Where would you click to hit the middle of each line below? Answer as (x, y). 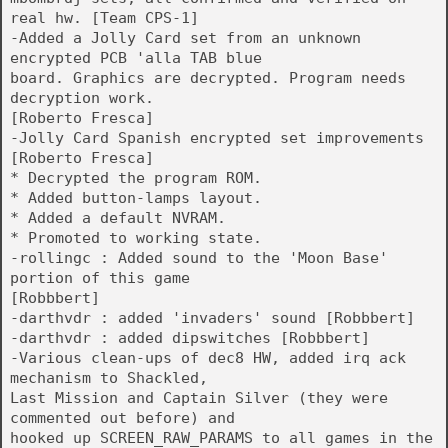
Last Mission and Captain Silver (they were (199, 398)
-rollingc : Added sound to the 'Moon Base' (199, 258)
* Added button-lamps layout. (136, 198)
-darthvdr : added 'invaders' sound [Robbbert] (212, 318)
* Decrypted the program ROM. (136, 178)
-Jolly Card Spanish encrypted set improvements (217, 138)
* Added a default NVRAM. (118, 218)
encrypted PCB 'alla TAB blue (136, 58)
